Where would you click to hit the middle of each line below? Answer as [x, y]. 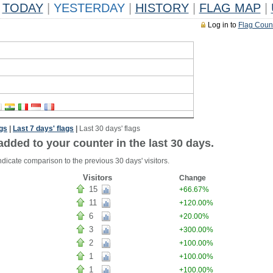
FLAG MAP [230, 8]
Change [192, 178]
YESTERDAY [89, 8]
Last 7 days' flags [43, 129]
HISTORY [162, 8]
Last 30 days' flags [110, 129]
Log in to [223, 25]
